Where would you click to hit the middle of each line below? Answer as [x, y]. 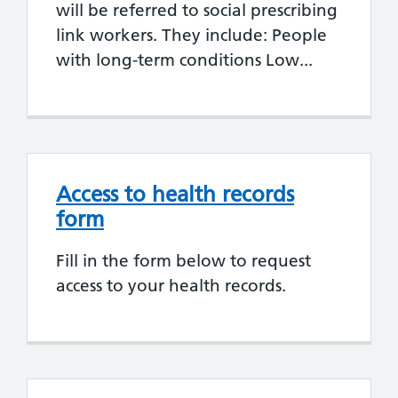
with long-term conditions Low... [184, 60]
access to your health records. [171, 285]
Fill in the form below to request [183, 260]
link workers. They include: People [191, 35]
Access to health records [175, 194]
